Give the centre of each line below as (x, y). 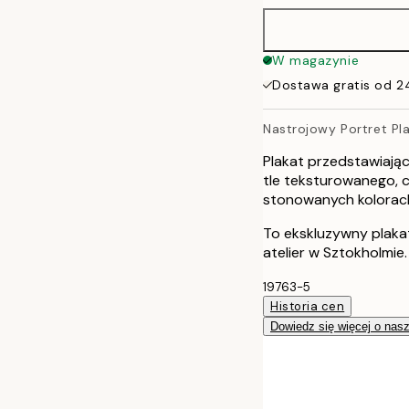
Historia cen (308, 306)
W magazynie (316, 60)
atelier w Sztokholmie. (335, 252)
